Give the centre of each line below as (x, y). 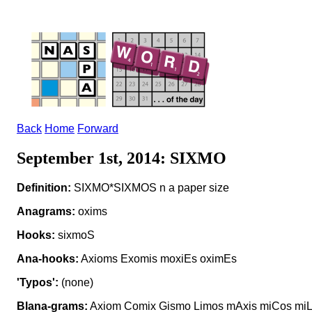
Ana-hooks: (48, 258)
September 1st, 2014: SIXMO (122, 158)
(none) (76, 282)
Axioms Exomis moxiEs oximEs (158, 258)
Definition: (44, 187)
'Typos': (38, 282)
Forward (98, 128)
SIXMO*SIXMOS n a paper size (150, 187)
